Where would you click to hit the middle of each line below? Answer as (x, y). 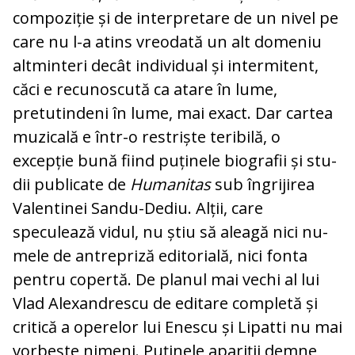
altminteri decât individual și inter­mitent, (166, 66)
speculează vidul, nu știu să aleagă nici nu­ (170, 232)
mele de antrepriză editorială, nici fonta (160, 256)
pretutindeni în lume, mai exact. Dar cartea (173, 113)
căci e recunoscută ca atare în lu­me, (145, 90)
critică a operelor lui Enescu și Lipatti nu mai (177, 327)
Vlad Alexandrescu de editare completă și (165, 303)
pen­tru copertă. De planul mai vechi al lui (166, 280)
